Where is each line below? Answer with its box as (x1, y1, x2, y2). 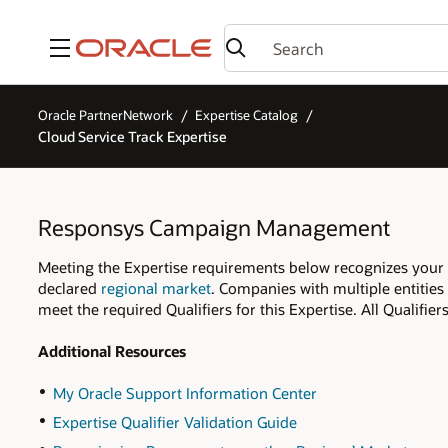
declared (38, 277, 101, 298)
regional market (101, 277, 211, 298)
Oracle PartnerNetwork (38, 107, 173, 124)
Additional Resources (38, 340, 186, 361)
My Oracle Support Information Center (53, 382, 318, 403)
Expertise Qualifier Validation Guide (53, 412, 298, 433)
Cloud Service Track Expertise (38, 127, 227, 145)
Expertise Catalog (195, 107, 299, 124)
